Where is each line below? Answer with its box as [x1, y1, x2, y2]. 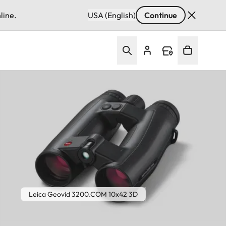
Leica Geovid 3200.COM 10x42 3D [29, 190, 138, 199]
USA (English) [88, 10, 136, 20]
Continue [144, 10, 177, 20]
